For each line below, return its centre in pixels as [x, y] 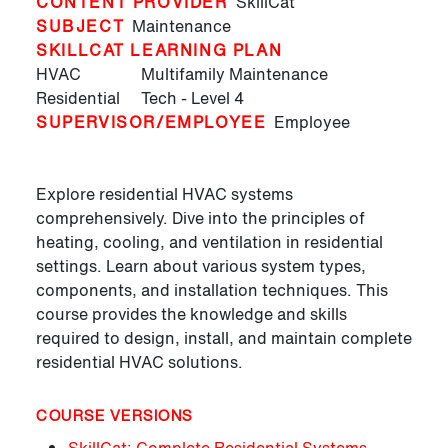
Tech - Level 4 [192, 98]
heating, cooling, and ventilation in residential [209, 242]
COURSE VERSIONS [114, 415]
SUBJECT [80, 26]
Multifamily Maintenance [234, 74]
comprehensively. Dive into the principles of [200, 218]
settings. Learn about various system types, [201, 266]
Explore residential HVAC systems [164, 194]
